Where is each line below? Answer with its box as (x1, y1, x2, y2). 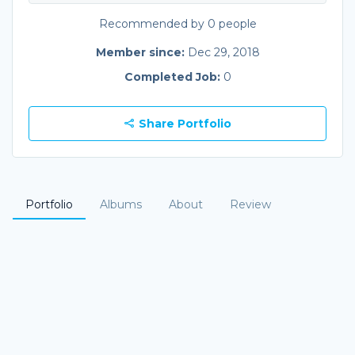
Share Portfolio (135, 116, 231, 131)
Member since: (95, 44, 188, 59)
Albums (100, 197, 142, 212)
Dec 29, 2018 (187, 44, 260, 59)
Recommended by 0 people (98, 16, 257, 31)
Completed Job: (124, 69, 223, 84)
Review (230, 197, 271, 212)
